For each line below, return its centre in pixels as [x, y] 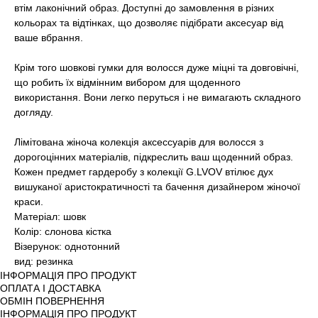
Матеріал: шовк [50, 217]
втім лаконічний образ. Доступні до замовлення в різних [144, 8]
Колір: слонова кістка [63, 232]
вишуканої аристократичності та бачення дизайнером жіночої [157, 187]
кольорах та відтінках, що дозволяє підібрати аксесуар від [149, 23]
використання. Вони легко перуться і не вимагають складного [158, 98]
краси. [29, 202]
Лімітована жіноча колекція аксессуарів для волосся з [139, 142]
